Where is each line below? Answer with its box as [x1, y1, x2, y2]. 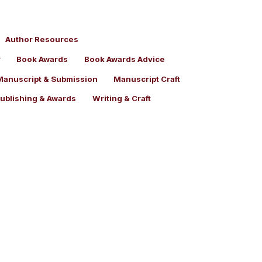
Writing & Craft [92, 94, 151, 104]
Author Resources [5, 35, 79, 44]
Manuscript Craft [113, 74, 180, 84]
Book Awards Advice [84, 54, 165, 64]
